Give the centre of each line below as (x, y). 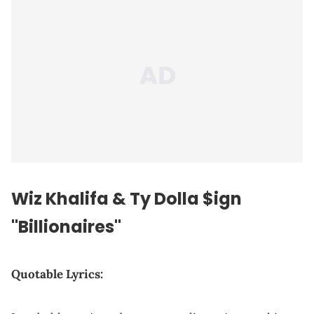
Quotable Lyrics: (57, 274)
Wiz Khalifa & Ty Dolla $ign (127, 198)
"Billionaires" (66, 226)
